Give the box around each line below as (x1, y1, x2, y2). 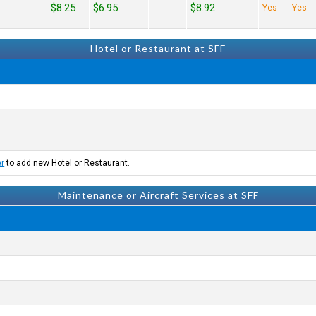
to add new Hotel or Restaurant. (4, 158, 130, 168)
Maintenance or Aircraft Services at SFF (57, 189, 259, 201)
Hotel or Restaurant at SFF (90, 42, 226, 54)
